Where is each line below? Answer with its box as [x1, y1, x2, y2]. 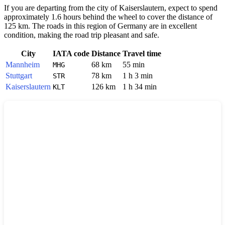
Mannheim [6, 60, 40, 69]
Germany [118, 22, 147, 31]
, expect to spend [164, 4, 217, 13]
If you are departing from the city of [4, 4, 119, 13]
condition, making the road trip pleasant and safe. [4, 31, 159, 40]
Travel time [123, 49, 161, 58]
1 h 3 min [123, 71, 153, 80]
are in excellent [147, 22, 197, 31]
